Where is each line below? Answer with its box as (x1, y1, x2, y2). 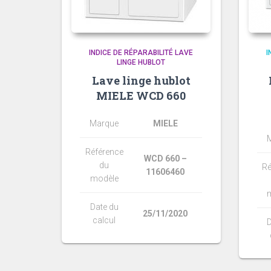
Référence (85, 146, 123, 157)
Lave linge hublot (91, 73, 191, 88)
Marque (90, 118, 119, 128)
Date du (90, 201, 119, 212)
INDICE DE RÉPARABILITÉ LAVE (89, 48, 194, 57)
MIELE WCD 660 (96, 88, 186, 103)
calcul (93, 215, 116, 225)
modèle (90, 173, 119, 183)
